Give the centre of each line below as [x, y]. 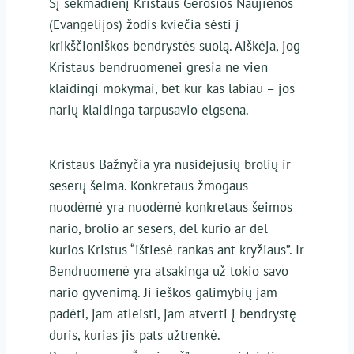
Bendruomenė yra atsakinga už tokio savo [168, 271]
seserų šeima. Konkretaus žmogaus [148, 185]
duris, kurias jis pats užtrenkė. [136, 335]
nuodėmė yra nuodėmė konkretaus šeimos [170, 207]
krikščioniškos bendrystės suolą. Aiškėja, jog [174, 45]
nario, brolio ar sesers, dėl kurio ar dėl [158, 228]
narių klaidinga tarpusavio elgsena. [149, 109]
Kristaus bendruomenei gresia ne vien [158, 67]
